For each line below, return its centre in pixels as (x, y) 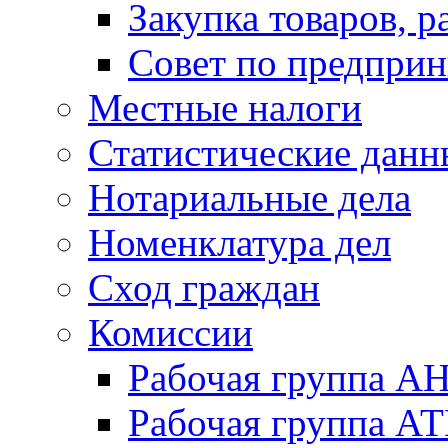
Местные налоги (225, 107)
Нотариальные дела (249, 197)
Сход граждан (204, 287)
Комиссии (170, 332)
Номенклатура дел (239, 242)
